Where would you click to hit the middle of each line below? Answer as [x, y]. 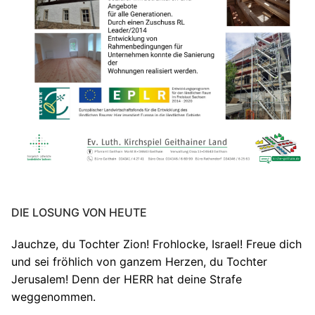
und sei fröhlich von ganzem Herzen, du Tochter [139, 262]
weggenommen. [53, 297]
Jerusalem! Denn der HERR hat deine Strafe [127, 279]
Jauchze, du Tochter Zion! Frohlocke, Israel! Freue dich [156, 244]
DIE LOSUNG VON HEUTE [79, 213]
